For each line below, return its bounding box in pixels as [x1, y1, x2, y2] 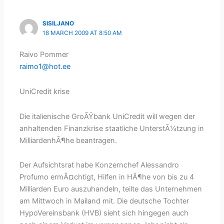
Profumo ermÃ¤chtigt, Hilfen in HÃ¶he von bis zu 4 [19, 172, 194, 182]
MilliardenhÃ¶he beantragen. [19, 135, 117, 145]
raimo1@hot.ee [19, 62, 71, 71]
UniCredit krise [19, 87, 70, 96]
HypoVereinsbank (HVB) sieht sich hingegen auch [19, 208, 189, 218]
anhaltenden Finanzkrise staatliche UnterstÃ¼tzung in [19, 123, 204, 133]
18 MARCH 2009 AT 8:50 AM [42, 29, 122, 36]
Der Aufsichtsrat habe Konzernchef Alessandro [19, 160, 179, 170]
